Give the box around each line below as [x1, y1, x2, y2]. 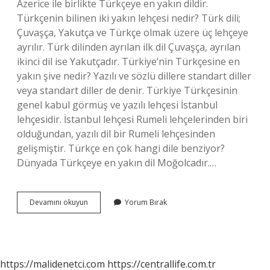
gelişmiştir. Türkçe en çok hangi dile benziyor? [17, 142, 225, 155]
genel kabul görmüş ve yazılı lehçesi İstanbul [17, 98, 218, 111]
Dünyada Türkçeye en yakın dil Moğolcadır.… [17, 156, 216, 169]
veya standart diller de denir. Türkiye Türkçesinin [17, 84, 237, 97]
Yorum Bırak [125, 197, 167, 207]
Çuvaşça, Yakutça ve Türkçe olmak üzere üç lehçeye [17, 26, 248, 39]
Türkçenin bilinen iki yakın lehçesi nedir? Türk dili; [17, 11, 240, 25]
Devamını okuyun [30, 197, 88, 207]
